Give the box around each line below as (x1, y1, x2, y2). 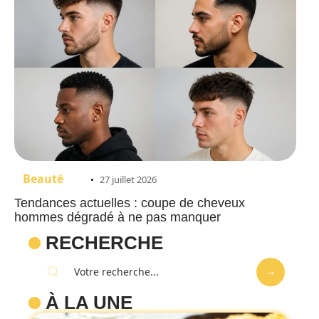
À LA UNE (46, 292, 133, 313)
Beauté (23, 170, 63, 187)
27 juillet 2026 (100, 172, 157, 186)
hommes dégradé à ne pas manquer (14, 209, 221, 224)
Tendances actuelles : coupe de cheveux (14, 195, 245, 210)
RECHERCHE (46, 232, 164, 253)
